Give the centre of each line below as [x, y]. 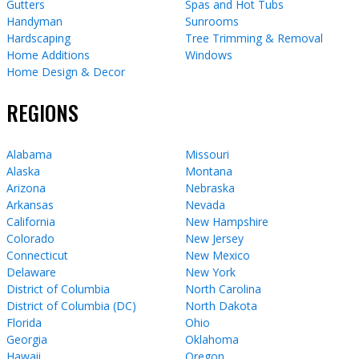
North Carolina [223, 288]
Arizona [26, 188]
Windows [209, 54]
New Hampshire [227, 221]
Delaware [31, 272]
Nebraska [210, 188]
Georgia [27, 339]
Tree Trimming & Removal [254, 38]
